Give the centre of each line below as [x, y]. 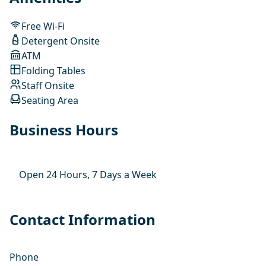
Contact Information [83, 219]
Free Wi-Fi [43, 26]
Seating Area [50, 101]
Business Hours [64, 129]
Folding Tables [53, 71]
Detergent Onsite [61, 41]
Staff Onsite [48, 86]
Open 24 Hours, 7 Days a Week [88, 174]
